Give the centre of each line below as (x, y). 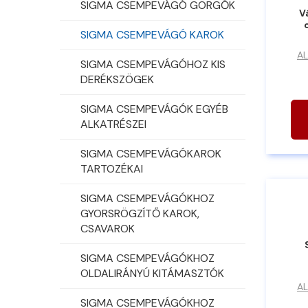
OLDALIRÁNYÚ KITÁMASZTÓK (152, 273)
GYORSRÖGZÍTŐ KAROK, (140, 213)
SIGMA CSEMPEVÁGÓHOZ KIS (153, 64)
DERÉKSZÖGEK (117, 79)
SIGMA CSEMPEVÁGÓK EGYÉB (154, 109)
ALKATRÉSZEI (113, 124)
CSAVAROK (108, 228)
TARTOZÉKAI (112, 168)
